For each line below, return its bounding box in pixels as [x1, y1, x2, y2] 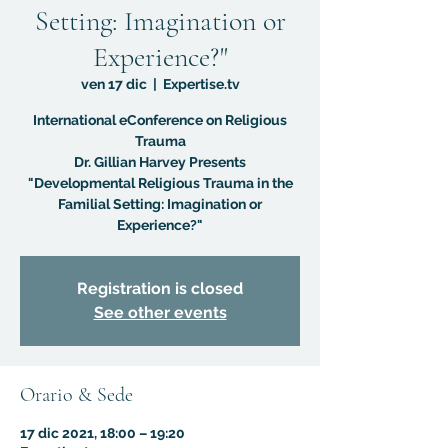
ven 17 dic [80, 76, 147, 92]
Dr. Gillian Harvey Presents [74, 154, 246, 170]
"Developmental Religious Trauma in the [27, 175, 293, 191]
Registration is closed [77, 279, 243, 298]
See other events [93, 303, 227, 322]
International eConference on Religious [33, 112, 287, 128]
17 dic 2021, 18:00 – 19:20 [20, 425, 185, 441]
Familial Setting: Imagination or [58, 196, 262, 212]
